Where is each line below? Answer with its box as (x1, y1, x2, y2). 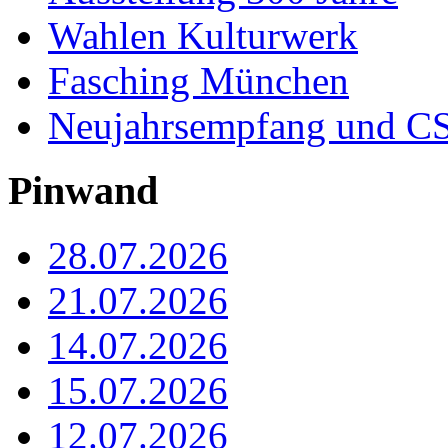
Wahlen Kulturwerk (48, 14, 358, 58)
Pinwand (8, 168, 158, 214)
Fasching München (48, 59, 349, 103)
